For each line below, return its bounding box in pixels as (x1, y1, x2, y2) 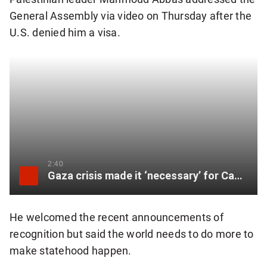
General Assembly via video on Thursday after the (10, 9, 252, 22)
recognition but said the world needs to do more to (10, 227, 254, 240)
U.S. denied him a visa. (10, 26, 120, 39)
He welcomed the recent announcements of (10, 210, 223, 223)
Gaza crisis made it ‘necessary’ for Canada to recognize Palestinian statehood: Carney (234, 169, 243, 182)
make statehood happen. (10, 244, 132, 257)
